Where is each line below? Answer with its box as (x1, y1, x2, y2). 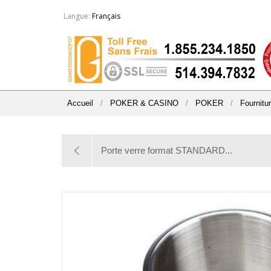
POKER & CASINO (110, 99, 178, 108)
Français (92, 11, 120, 21)
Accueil (67, 99, 93, 108)
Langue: (64, 11, 90, 21)
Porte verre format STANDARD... (101, 145, 232, 155)
